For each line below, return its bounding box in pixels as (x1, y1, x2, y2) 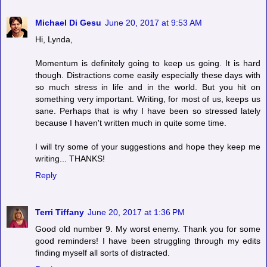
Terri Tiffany (35, 207, 84, 218)
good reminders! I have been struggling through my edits (35, 236, 260, 246)
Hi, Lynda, (35, 35, 73, 45)
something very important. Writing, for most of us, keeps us (35, 94, 260, 104)
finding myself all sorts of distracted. (35, 248, 170, 258)
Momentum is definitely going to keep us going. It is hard (35, 58, 260, 69)
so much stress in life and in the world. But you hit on (35, 82, 260, 92)
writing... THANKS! (35, 154, 105, 164)
